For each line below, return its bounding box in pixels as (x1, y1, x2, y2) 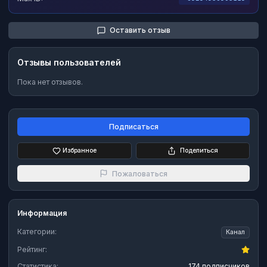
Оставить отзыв (109, 26, 170, 35)
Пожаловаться (112, 169, 167, 178)
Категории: (17, 227, 57, 237)
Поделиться (179, 146, 218, 154)
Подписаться (108, 122, 159, 131)
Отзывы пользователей (17, 57, 121, 67)
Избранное (63, 146, 97, 154)
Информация (17, 209, 67, 218)
